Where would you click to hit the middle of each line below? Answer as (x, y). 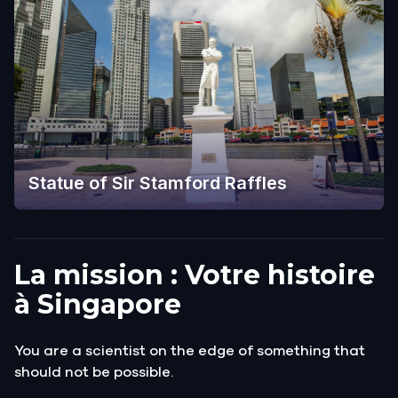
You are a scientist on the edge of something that (190, 350)
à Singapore (98, 304)
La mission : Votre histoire (195, 275)
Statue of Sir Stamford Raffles (158, 183)
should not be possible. (94, 372)
